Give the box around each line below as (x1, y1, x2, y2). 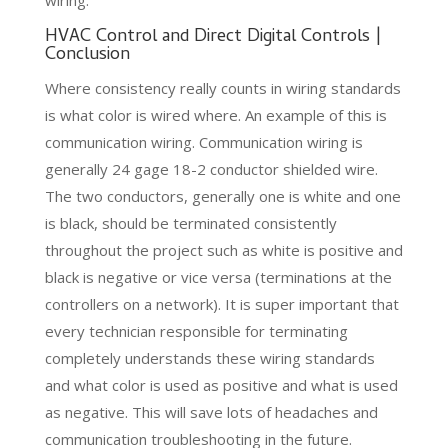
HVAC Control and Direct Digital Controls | (44, 22, 382, 52)
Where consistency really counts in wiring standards (44, 77, 401, 98)
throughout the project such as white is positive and (44, 239, 403, 260)
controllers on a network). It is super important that (44, 293, 399, 314)
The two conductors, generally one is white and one (44, 185, 401, 206)
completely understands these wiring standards (44, 347, 375, 368)
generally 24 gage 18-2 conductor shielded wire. (44, 158, 378, 179)
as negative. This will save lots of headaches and (44, 401, 378, 422)
